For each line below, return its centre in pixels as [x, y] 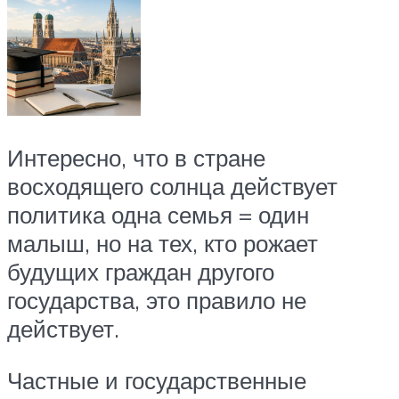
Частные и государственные [157, 380]
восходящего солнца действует [172, 187]
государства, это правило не [157, 301]
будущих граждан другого [141, 272]
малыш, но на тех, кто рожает [163, 244]
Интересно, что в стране [136, 158]
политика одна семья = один [158, 215]
